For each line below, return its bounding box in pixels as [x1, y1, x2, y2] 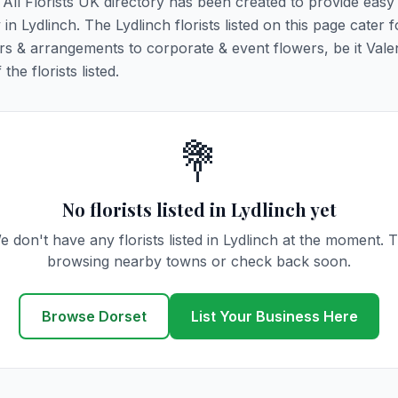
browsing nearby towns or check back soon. [47, 252, 351, 270]
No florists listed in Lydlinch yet [61, 197, 337, 221]
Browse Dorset [42, 307, 147, 325]
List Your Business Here [191, 307, 358, 325]
